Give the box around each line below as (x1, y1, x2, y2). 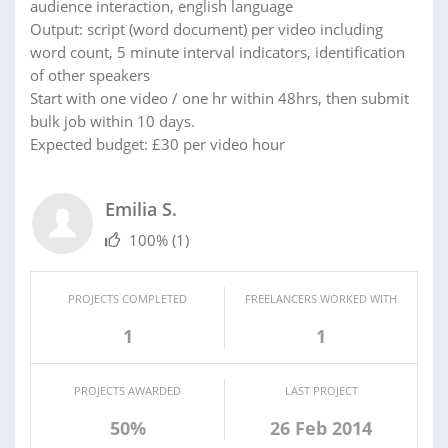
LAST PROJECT (284, 382, 358, 398)
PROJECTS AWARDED (74, 382, 181, 398)
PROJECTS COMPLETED (68, 290, 187, 306)
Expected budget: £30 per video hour (30, 133, 285, 154)
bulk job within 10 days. (30, 110, 195, 131)
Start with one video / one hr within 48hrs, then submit (30, 87, 409, 108)
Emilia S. (105, 196, 177, 221)
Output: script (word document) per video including (30, 18, 383, 39)
